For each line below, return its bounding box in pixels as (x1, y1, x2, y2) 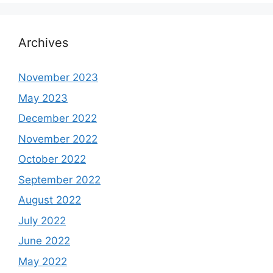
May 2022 (18, 255, 67, 268)
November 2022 (18, 132, 97, 145)
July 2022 (18, 214, 66, 227)
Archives (18, 35, 68, 50)
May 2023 (18, 91, 68, 104)
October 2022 (18, 153, 86, 165)
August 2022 (18, 194, 81, 206)
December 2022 (18, 112, 97, 124)
